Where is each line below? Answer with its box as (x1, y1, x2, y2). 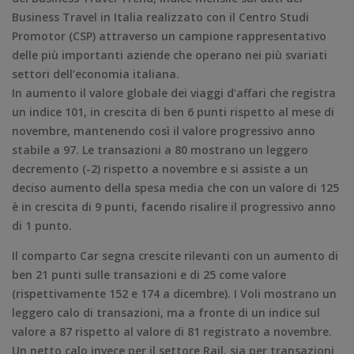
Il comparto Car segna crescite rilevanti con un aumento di (12, 247, 338, 263)
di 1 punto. (12, 217, 72, 233)
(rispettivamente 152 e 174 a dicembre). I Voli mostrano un (12, 285, 337, 301)
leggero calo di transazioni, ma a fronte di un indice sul (12, 304, 320, 320)
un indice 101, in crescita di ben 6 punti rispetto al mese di (12, 104, 334, 119)
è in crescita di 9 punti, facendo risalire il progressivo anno (12, 198, 336, 214)
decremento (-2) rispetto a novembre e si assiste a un (12, 160, 308, 176)
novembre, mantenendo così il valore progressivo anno (12, 122, 315, 138)
